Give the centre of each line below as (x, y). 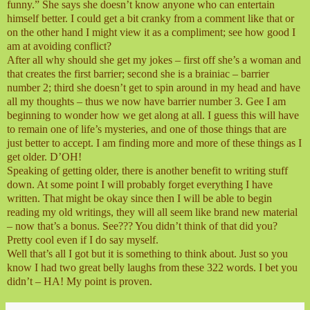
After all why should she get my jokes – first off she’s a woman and (154, 60)
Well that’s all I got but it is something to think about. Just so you (147, 253)
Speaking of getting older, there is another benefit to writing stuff (147, 170)
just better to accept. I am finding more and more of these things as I (154, 143)
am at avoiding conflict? (59, 46)
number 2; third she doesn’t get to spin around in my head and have (154, 87)
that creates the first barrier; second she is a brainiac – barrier (138, 73)
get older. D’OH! (44, 156)
